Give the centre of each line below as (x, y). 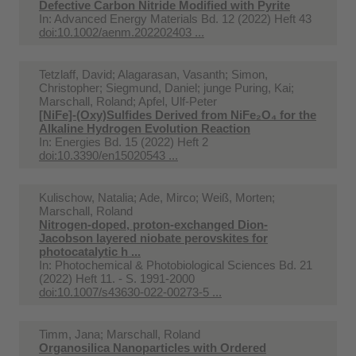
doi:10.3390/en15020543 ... (108, 155)
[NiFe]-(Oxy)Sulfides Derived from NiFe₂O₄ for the (178, 114)
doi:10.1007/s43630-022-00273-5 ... (130, 292)
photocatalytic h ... (90, 251)
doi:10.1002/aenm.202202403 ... (122, 32)
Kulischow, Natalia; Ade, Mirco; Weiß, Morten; (157, 197)
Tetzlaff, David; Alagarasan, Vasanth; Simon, (153, 74)
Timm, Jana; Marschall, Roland (120, 334)
